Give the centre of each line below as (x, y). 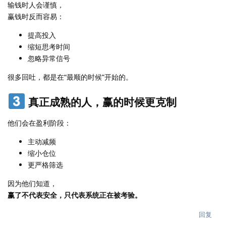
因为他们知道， (32, 184)
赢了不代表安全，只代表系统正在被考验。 (75, 195)
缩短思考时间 (49, 46)
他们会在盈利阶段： (39, 123)
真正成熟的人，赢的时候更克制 (101, 102)
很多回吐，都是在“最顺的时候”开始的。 (70, 77)
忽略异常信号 (49, 58)
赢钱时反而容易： (36, 16)
